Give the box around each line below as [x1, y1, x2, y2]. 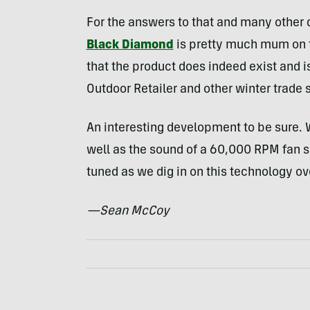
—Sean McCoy [86, 205, 170, 218]
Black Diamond [86, 39, 174, 52]
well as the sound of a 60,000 [86, 144, 254, 157]
